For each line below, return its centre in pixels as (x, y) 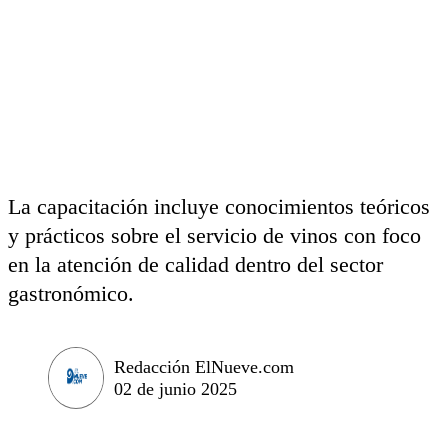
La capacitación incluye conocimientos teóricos (219, 206)
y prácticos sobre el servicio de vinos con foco (214, 235)
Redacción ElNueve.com (204, 366)
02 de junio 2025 (175, 388)
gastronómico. (71, 293)
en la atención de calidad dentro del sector (195, 264)
